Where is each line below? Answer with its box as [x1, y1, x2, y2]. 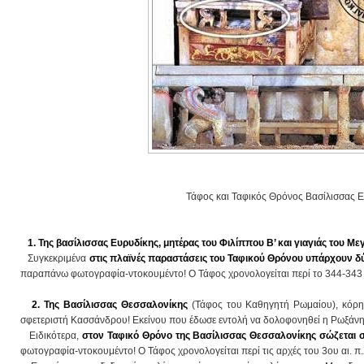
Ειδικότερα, [20, 330, 83, 341]
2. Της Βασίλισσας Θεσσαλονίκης [20, 299, 188, 310]
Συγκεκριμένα [20, 253, 89, 264]
